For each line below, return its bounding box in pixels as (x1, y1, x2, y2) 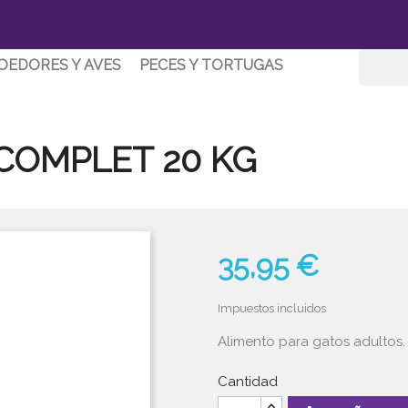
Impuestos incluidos (218, 301, 326, 315)
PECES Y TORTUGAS (139, 56, 283, 74)
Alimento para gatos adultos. (218, 333, 405, 350)
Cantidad (218, 373, 278, 390)
